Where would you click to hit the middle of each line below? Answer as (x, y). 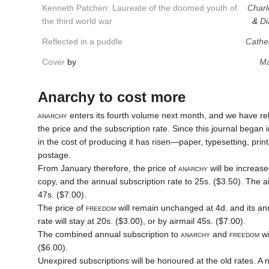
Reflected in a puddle (82, 42)
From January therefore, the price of (108, 168)
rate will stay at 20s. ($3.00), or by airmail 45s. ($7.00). (141, 221)
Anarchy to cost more (111, 97)
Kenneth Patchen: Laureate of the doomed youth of (139, 8)
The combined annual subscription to (109, 234)
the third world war (77, 21)
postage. (54, 155)
